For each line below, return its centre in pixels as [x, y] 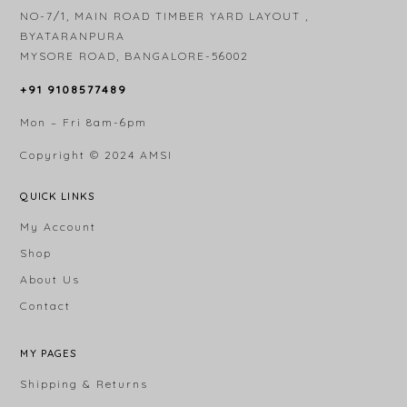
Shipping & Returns [84, 383]
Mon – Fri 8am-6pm [84, 122]
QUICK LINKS [57, 196]
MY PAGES [49, 353]
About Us [50, 280]
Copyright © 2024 [80, 155]
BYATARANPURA [73, 36]
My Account [59, 226]
